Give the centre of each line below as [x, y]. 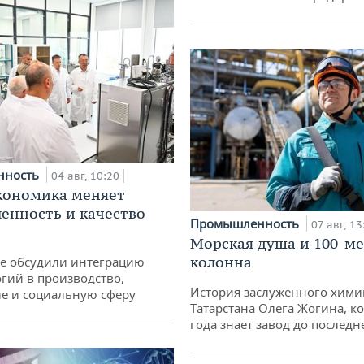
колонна [221, 262]
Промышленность [246, 223]
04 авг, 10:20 [85, 175]
